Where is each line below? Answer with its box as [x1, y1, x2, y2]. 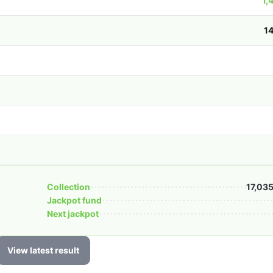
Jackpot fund [47, 195, 102, 205]
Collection [47, 182, 90, 192]
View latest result [7, 245, 79, 255]
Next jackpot [47, 208, 99, 219]
